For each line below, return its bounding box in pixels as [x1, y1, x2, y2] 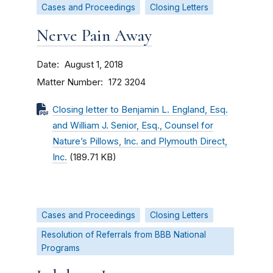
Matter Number [37, 76, 101, 88]
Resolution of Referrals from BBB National [41, 230, 206, 239]
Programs [41, 243, 80, 253]
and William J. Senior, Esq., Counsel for [52, 120, 213, 131]
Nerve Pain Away [37, 25, 152, 46]
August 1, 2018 [65, 59, 123, 70]
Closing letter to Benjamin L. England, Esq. [52, 104, 228, 115]
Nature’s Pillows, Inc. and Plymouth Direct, [52, 136, 227, 147]
